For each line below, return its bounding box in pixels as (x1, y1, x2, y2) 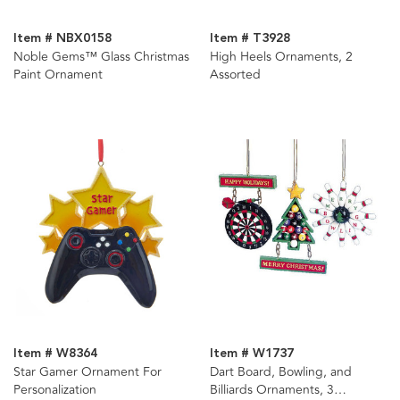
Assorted (209, 64, 261, 84)
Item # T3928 (209, 28, 290, 48)
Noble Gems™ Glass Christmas (13, 46, 189, 66)
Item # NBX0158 (13, 28, 112, 48)
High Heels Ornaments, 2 (209, 46, 353, 66)
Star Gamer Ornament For (13, 362, 162, 382)
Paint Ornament (13, 64, 103, 84)
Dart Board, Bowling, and (209, 362, 352, 382)
